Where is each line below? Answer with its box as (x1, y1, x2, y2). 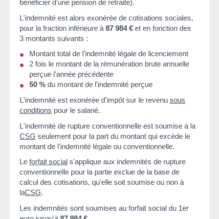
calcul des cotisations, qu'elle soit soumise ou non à (20, 178, 184, 187)
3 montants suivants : (20, 34, 88, 43)
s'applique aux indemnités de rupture (67, 157, 186, 166)
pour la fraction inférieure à (20, 23, 106, 32)
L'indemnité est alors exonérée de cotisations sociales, (20, 13, 193, 22)
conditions (20, 106, 52, 115)
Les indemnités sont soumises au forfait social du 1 (20, 203, 182, 212)
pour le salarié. (52, 106, 100, 115)
